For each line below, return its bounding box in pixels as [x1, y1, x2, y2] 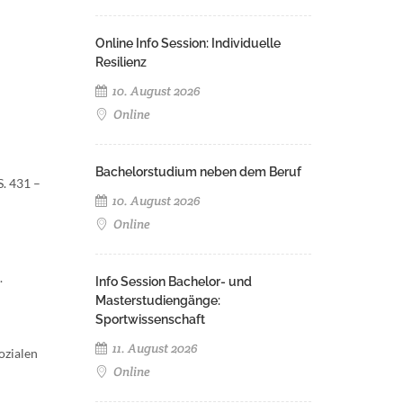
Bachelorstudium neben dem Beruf [95, 165, 301, 179]
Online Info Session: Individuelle [95, 36, 281, 50]
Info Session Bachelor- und [95, 274, 252, 289]
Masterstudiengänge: [95, 293, 220, 308]
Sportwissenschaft [95, 312, 205, 327]
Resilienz [95, 55, 147, 69]
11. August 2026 [110, 340, 198, 356]
